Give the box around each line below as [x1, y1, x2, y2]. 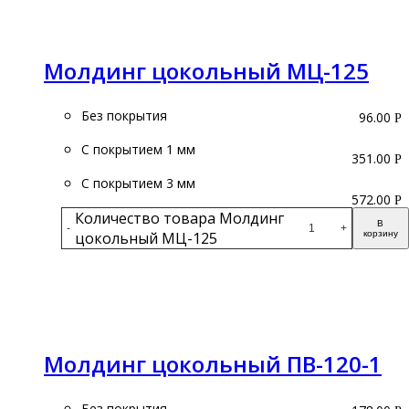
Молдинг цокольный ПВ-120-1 [44, 349, 382, 380]
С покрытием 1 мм [81, 140, 195, 158]
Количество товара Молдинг [75, 207, 285, 228]
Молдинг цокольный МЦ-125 [44, 55, 369, 86]
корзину [362, 227, 398, 238]
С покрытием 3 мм [81, 173, 195, 192]
